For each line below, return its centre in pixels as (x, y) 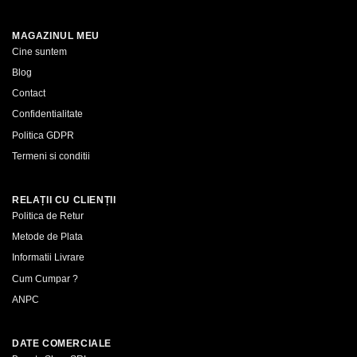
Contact (29, 94)
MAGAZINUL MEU (56, 35)
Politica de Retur (48, 216)
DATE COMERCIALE (62, 343)
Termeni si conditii (51, 156)
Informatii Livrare (48, 258)
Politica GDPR (43, 135)
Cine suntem (39, 51)
